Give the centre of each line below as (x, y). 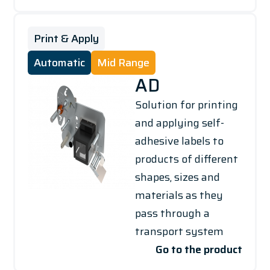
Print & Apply (66, 38)
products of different (187, 159)
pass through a (172, 213)
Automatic (59, 62)
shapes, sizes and (177, 177)
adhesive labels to (179, 141)
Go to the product (199, 249)
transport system (179, 231)
